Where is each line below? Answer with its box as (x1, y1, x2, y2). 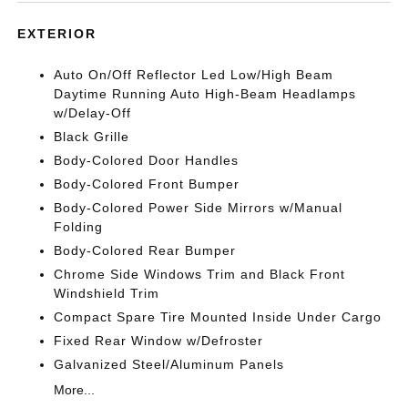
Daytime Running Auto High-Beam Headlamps (54, 87, 357, 101)
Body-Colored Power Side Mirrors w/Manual (54, 200, 343, 215)
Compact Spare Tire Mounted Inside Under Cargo (54, 310, 382, 324)
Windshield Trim (54, 286, 160, 301)
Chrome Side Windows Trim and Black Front (54, 267, 346, 281)
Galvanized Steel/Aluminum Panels (54, 357, 285, 372)
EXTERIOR (17, 26, 97, 41)
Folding (54, 219, 104, 234)
